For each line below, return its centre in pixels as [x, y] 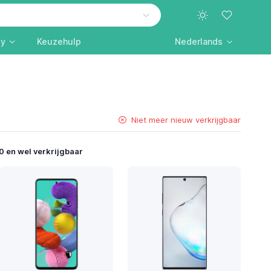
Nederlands [199, 41]
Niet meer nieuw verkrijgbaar [186, 119]
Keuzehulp [59, 41]
